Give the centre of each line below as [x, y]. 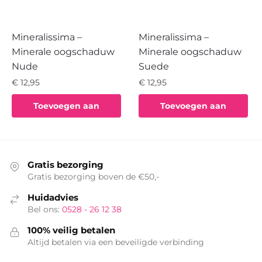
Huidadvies [53, 198]
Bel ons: [45, 210]
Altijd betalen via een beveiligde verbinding [116, 242]
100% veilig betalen [71, 230]
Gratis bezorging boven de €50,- [93, 177]
